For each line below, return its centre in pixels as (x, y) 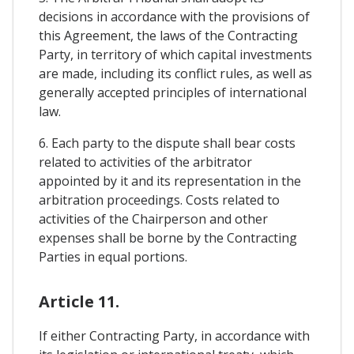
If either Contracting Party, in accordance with (174, 335)
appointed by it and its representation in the (170, 181)
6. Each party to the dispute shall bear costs (167, 143)
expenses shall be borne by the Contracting (168, 238)
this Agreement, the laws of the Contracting (168, 36)
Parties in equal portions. (113, 257)
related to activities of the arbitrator (145, 162)
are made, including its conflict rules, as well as (175, 74)
